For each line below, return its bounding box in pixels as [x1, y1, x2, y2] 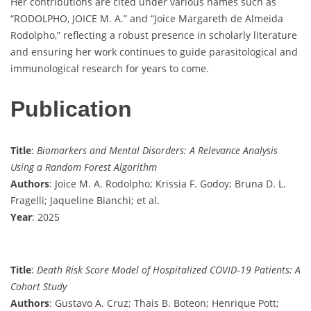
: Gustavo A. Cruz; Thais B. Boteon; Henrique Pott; [49, 296, 279, 310]
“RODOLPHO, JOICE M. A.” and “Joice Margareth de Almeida [10, 11, 283, 25]
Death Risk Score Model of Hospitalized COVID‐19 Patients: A [37, 262, 301, 276]
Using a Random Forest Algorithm [10, 160, 157, 174]
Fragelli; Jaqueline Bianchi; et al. [10, 193, 160, 207]
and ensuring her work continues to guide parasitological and [10, 44, 298, 58]
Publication [10, 96, 132, 122]
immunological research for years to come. [10, 61, 209, 75]
